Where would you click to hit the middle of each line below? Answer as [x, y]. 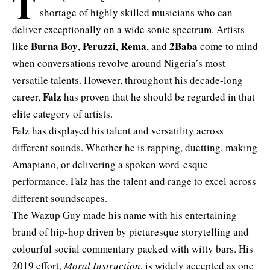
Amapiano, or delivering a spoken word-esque [110, 164]
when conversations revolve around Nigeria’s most [119, 63]
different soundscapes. [60, 198]
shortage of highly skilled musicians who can [136, 12]
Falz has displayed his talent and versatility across [118, 130]
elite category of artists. [64, 113]
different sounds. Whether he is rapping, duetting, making [135, 147]
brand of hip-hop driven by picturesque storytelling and [130, 231]
